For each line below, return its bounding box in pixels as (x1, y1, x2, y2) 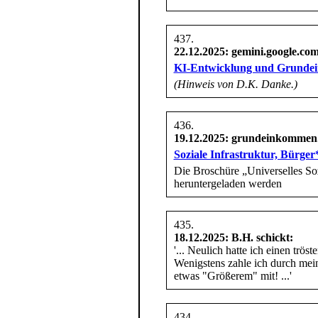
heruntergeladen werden (173, 177, 282, 190)
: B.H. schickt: (224, 231, 293, 243)
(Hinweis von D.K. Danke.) (173, 77, 297, 90)
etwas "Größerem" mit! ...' (173, 269, 292, 282)
